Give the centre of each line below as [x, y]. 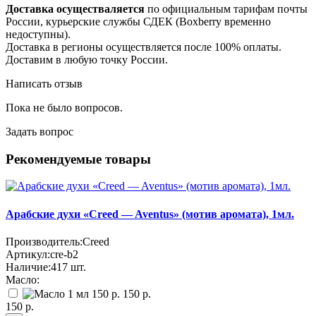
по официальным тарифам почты [227, 8]
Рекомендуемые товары [78, 159]
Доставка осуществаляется [77, 8]
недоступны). [38, 34]
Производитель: [44, 241]
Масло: [23, 279]
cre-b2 [64, 254]
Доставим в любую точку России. [87, 59]
